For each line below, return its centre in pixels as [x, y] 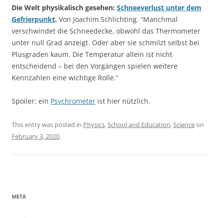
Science [184, 124]
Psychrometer [73, 101]
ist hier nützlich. [123, 101]
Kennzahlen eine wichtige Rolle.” [65, 77]
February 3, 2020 [36, 136]
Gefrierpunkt [33, 19]
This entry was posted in [47, 124]
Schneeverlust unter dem [159, 7]
